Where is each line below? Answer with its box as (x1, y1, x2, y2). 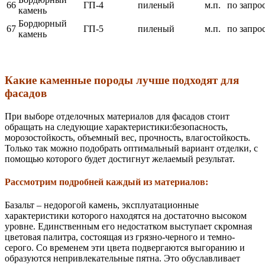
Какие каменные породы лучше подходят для (5, 74, 239, 87)
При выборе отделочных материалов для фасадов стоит (5, 111, 230, 121)
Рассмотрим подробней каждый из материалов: (5, 177, 208, 188)
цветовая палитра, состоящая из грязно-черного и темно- (5, 232, 235, 243)
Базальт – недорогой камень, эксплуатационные (5, 200, 199, 211)
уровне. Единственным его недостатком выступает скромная (5, 221, 252, 232)
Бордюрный (18, 18, 67, 28)
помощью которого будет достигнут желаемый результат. (5, 153, 235, 164)
